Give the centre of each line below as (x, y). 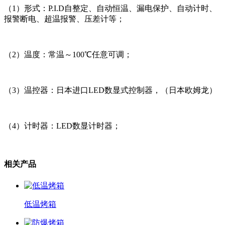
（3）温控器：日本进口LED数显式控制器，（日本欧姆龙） (110, 90)
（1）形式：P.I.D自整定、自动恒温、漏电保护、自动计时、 (110, 9)
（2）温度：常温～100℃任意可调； (68, 55)
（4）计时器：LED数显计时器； (62, 126)
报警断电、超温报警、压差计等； (64, 19)
